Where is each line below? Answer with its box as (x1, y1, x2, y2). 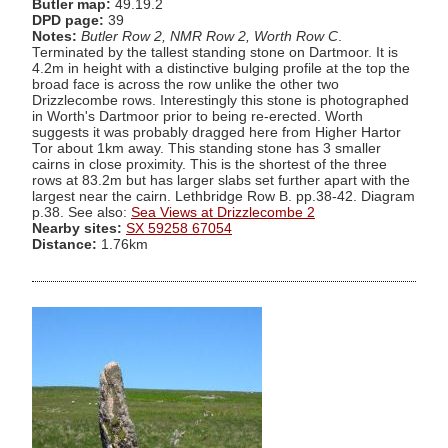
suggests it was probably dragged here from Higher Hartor (32, 124, 401, 140)
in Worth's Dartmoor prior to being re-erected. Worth (32, 108, 363, 124)
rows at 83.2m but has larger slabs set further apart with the (32, 172, 410, 188)
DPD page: (32, 12, 104, 28)
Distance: (32, 236, 97, 252)
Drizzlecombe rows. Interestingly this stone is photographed (32, 92, 409, 108)
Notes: (32, 28, 77, 44)
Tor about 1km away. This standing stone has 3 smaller (32, 140, 381, 156)
